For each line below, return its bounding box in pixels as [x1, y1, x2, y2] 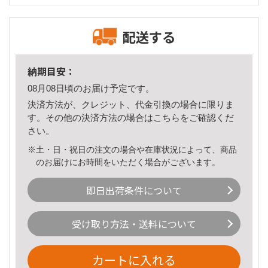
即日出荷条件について [86, 182, 182, 197]
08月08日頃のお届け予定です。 [28, 83, 154, 94]
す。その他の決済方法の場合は [28, 112, 153, 123]
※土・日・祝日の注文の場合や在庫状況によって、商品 [28, 144, 237, 154]
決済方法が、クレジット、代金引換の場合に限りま [28, 99, 234, 109]
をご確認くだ [180, 112, 234, 123]
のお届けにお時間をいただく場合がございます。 [36, 157, 221, 167]
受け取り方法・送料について [72, 217, 196, 232]
